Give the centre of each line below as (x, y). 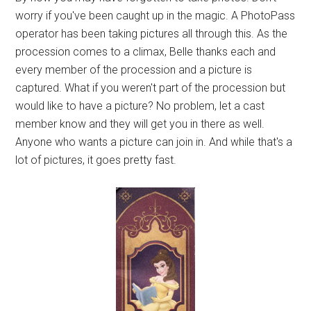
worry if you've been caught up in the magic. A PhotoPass (155, 16)
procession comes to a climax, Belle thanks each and (146, 52)
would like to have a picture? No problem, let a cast (140, 106)
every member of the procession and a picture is (134, 70)
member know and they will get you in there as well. (140, 124)
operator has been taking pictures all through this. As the (152, 34)
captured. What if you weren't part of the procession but (151, 88)
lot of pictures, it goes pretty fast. (96, 160)
